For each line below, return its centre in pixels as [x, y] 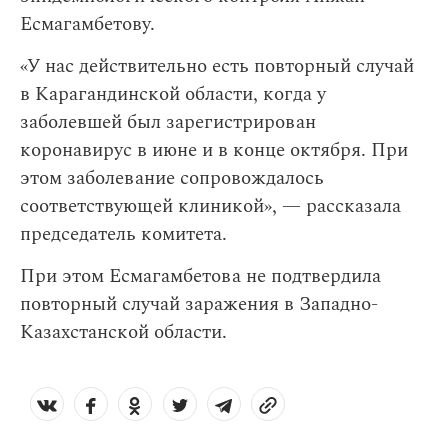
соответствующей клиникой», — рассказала [210, 207]
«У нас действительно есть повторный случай [217, 67]
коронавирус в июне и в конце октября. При [214, 151]
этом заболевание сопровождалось [172, 179]
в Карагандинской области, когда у [173, 95]
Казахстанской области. [123, 333]
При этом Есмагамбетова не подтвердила [200, 277]
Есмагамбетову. [87, 25]
